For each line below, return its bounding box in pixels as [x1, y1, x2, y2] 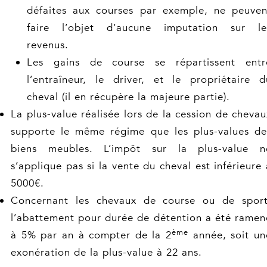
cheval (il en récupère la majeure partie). [27, 90, 230, 104]
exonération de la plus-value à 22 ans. [11, 246, 202, 259]
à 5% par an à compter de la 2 [11, 228, 172, 242]
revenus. [27, 38, 69, 52]
